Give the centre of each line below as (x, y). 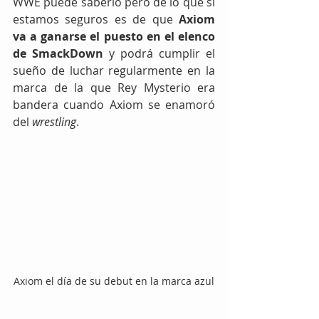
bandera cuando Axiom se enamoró (114, 104)
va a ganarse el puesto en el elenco (114, 36)
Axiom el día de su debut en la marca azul (114, 281)
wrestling (54, 121)
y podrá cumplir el (162, 53)
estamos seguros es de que (96, 19)
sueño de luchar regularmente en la (114, 70)
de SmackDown (61, 53)
